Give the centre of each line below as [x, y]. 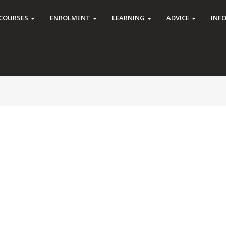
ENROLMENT [71, 18]
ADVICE [179, 18]
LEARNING [129, 18]
